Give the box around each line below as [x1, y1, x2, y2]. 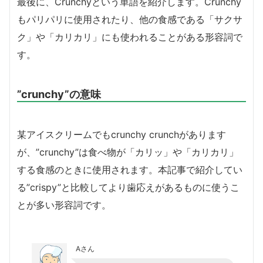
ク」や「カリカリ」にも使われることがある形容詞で [17, 31, 242, 43]
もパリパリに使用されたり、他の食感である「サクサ [17, 13, 242, 25]
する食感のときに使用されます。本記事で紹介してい [17, 163, 242, 176]
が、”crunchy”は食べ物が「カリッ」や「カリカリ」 [17, 146, 238, 158]
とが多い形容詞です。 [17, 198, 111, 211]
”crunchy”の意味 [17, 87, 101, 100]
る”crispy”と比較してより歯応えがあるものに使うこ [17, 181, 240, 193]
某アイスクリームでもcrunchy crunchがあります [17, 128, 226, 140]
